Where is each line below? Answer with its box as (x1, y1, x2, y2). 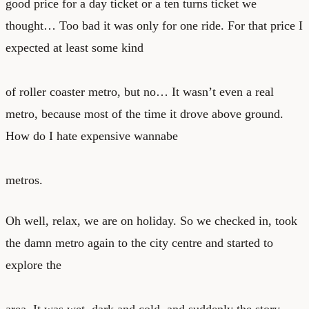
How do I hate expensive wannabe (6, 128, 178, 143)
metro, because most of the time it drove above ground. (6, 106, 283, 121)
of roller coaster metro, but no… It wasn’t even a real (6, 84, 274, 99)
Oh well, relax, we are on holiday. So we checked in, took (6, 213, 297, 228)
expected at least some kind (6, 40, 143, 54)
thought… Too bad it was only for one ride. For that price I (6, 18, 303, 32)
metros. (6, 172, 43, 187)
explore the (6, 257, 61, 272)
